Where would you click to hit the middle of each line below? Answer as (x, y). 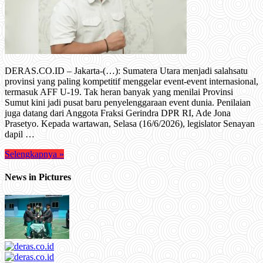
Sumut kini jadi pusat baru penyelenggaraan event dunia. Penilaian (128, 102)
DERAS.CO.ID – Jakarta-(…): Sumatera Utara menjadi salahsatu (126, 70)
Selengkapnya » (34, 154)
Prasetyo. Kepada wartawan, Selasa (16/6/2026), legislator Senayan (130, 123)
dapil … (20, 134)
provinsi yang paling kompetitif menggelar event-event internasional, (131, 81)
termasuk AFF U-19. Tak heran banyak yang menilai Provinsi (119, 92)
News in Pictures (38, 177)
